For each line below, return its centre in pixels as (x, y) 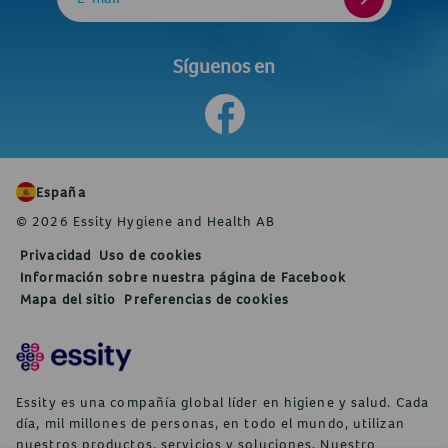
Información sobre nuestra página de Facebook (183, 276)
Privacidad (55, 254)
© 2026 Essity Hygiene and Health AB (146, 220)
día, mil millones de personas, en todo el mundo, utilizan (210, 422)
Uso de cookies (151, 254)
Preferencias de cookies (206, 298)
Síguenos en (224, 65)
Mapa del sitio (68, 298)
